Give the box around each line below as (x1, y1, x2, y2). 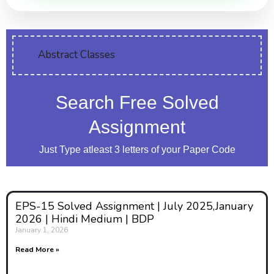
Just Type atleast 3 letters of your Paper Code (39, 144, 235, 155)
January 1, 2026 (15, 225, 68, 235)
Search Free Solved (55, 92, 219, 113)
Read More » (15, 245, 59, 254)
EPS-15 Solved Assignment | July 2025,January (15, 199, 253, 213)
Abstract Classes (38, 48, 115, 62)
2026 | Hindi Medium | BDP (15, 212, 154, 226)
